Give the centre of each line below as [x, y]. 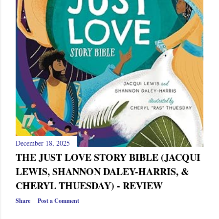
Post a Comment [58, 201]
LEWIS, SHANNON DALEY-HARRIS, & [102, 172]
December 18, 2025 [43, 143]
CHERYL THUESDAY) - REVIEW [89, 186]
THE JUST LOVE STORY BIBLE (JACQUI [108, 157]
